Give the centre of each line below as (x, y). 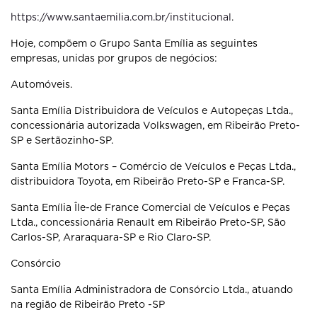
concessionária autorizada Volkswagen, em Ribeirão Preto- (155, 125)
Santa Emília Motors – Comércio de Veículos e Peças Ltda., (153, 166)
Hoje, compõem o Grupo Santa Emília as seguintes (134, 43)
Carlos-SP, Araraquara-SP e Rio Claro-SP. (111, 237)
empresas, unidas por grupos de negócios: (115, 58)
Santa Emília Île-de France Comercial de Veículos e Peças (150, 207)
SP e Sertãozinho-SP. (62, 140)
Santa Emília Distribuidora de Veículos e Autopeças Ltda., (152, 110)
